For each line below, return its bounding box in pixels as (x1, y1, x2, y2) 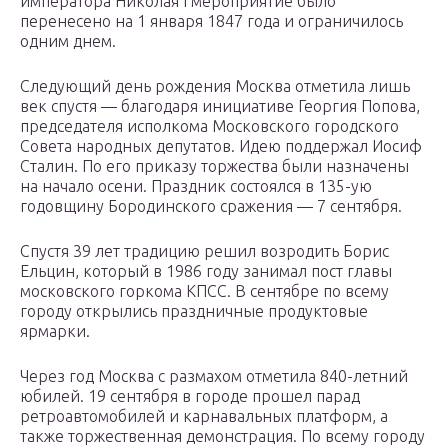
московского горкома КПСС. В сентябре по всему (20, 282, 389, 301)
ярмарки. (20, 322, 90, 341)
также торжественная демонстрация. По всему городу (20, 427, 425, 446)
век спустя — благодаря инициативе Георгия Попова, (20, 97, 420, 116)
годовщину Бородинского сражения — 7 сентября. (20, 197, 402, 216)
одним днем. (20, 32, 116, 51)
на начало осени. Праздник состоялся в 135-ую (20, 177, 372, 196)
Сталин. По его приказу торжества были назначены (20, 157, 409, 176)
